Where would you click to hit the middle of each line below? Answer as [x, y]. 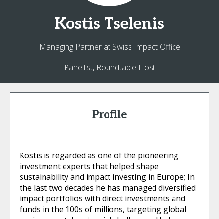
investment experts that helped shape [89, 166]
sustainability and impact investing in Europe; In [107, 177]
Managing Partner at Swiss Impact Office [109, 47]
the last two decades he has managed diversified [108, 188]
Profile [109, 115]
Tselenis [134, 24]
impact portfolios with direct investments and [102, 198]
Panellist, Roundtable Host [109, 67]
